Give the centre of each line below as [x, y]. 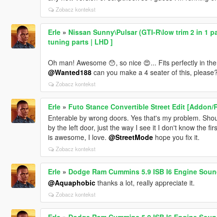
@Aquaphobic [71, 182]
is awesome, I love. [78, 137]
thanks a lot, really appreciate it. [145, 182]
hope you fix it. [176, 137]
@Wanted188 [70, 72]
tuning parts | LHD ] [80, 41]
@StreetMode [131, 137]
